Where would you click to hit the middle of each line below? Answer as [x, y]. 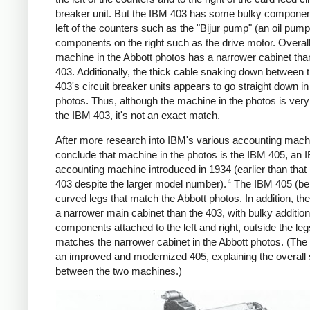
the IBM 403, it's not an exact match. [138, 115]
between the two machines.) [119, 271]
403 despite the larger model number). [141, 184]
